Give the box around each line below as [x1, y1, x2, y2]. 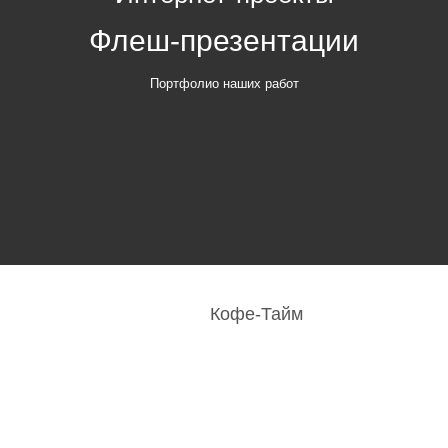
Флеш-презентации [89, 23, 359, 57]
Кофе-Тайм [210, 304, 303, 325]
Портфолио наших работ [149, 75, 299, 91]
